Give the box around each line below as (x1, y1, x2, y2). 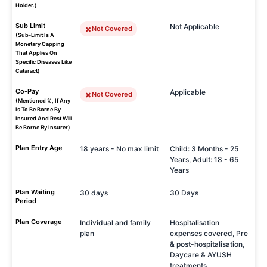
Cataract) (15, 67, 40, 74)
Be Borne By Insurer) (15, 124, 70, 131)
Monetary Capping (15, 41, 64, 47)
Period (15, 197, 36, 205)
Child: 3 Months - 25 (170, 144, 238, 153)
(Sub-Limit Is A (15, 32, 54, 38)
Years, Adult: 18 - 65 (170, 155, 238, 164)
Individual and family (80, 218, 151, 227)
